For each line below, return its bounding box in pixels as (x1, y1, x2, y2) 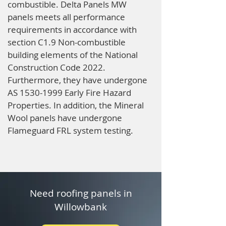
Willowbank (54, 200, 107, 213)
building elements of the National (8, 49, 138, 61)
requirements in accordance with (8, 24, 137, 35)
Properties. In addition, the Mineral (8, 99, 144, 111)
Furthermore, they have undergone (8, 74, 147, 86)
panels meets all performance (8, 11, 125, 23)
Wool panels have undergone (8, 112, 122, 124)
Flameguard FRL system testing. (8, 125, 133, 136)
